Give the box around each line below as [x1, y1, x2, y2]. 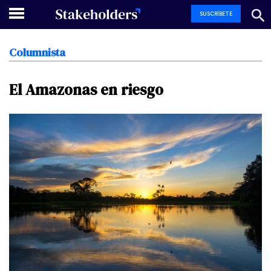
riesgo [121, 79, 163, 100]
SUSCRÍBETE [200, 10, 232, 17]
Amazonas [25, 79, 97, 100]
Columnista [9, 44, 65, 60]
